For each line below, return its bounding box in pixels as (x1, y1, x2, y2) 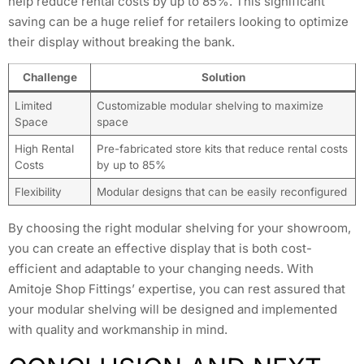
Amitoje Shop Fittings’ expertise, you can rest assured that (8, 281, 345, 297)
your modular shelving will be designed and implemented (8, 301, 337, 318)
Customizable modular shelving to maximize (96, 99, 323, 113)
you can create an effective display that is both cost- (8, 240, 312, 257)
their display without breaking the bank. (8, 33, 235, 50)
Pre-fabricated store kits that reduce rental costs (96, 142, 348, 156)
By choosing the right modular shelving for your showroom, (8, 220, 351, 236)
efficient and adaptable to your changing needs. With (8, 261, 314, 277)
